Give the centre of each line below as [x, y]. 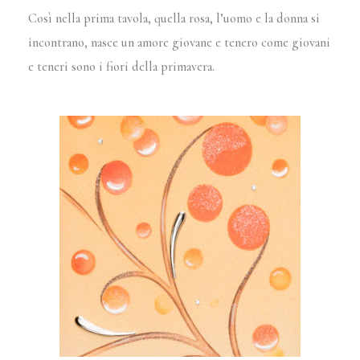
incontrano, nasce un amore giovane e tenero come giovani [180, 42]
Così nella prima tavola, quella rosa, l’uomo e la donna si [174, 18]
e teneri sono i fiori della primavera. [122, 66]
